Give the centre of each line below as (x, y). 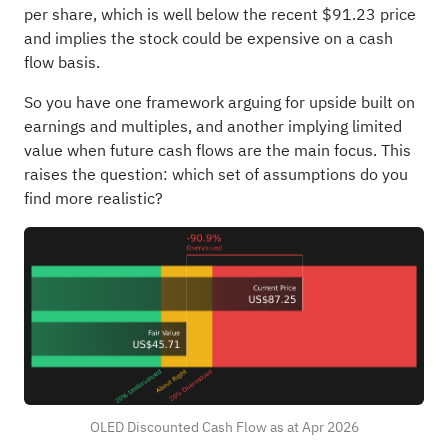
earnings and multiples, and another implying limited (212, 126)
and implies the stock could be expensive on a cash (208, 38)
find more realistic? (93, 198)
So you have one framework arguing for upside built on (219, 102)
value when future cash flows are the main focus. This (217, 150)
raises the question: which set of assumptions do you (215, 174)
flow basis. (61, 62)
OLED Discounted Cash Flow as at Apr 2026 (224, 427)
